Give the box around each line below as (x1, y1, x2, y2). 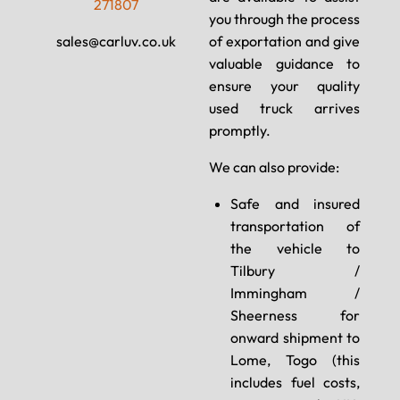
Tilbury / (230, 262, 360, 280)
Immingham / (230, 284, 360, 303)
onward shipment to (230, 329, 360, 347)
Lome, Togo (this (230, 351, 360, 370)
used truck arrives (209, 99, 360, 118)
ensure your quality (209, 77, 360, 96)
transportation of (230, 217, 360, 236)
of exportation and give (209, 32, 360, 51)
